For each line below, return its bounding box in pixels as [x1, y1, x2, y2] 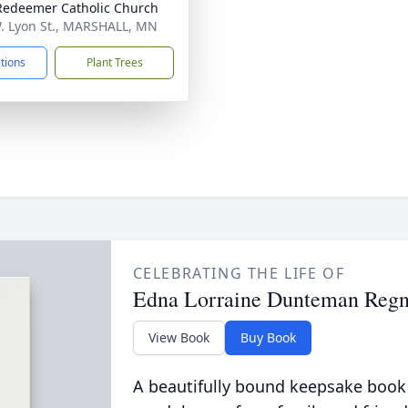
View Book [148, 329, 209, 346]
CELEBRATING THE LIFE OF [132, 263, 345, 283]
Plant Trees [86, 55, 143, 70]
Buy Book [240, 329, 296, 346]
